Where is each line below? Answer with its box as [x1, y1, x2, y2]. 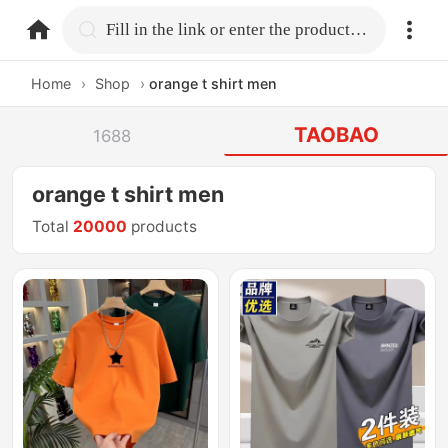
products [127, 217, 198, 237]
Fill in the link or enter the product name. [350, 19, 368, 39]
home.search [105, 18, 209, 39]
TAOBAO [293, 122, 379, 148]
